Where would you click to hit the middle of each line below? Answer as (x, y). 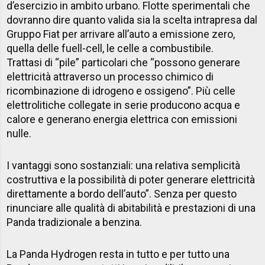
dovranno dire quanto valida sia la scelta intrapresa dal (132, 20)
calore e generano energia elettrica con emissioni (122, 119)
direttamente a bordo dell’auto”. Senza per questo (122, 193)
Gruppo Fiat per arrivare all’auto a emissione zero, (121, 34)
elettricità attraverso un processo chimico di (110, 76)
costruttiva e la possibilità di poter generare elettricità (131, 179)
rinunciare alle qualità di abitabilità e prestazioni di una (131, 208)
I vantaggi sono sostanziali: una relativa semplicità (124, 165)
